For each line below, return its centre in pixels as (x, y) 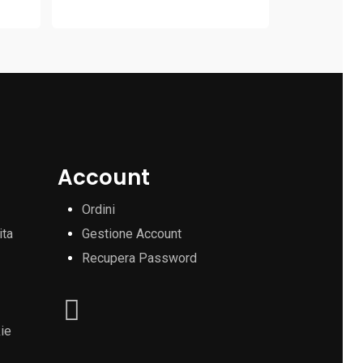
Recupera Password (140, 258)
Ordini (99, 209)
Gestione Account (132, 233)
